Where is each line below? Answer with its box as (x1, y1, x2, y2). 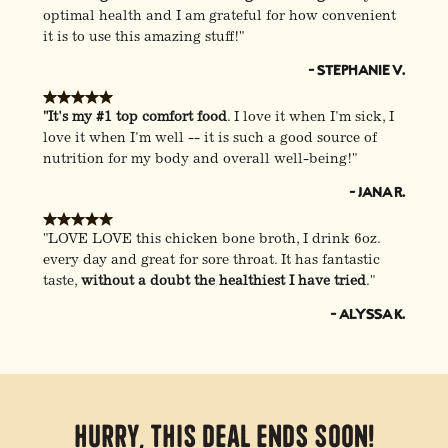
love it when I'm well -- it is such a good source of (42, 132, 377, 147)
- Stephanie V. (308, 59, 406, 81)
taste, (42, 275, 81, 290)
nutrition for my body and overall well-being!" (42, 153, 357, 168)
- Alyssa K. (330, 303, 406, 325)
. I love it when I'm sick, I (226, 111, 394, 126)
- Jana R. (349, 181, 406, 203)
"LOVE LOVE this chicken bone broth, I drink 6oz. (42, 233, 380, 248)
